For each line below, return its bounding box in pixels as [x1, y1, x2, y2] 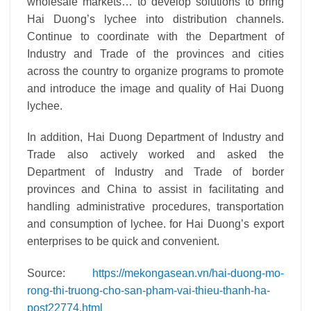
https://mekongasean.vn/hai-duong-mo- [92, 267, 284, 280]
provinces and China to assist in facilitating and [27, 183, 284, 196]
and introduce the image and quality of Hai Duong [27, 82, 284, 94]
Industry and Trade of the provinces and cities [27, 47, 284, 60]
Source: [27, 267, 92, 280]
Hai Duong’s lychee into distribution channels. [27, 12, 284, 25]
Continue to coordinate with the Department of [27, 30, 284, 42]
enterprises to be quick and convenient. [27, 235, 219, 248]
